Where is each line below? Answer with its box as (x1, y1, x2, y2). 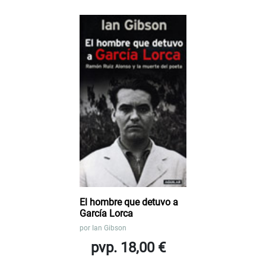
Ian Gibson (92, 223, 126, 232)
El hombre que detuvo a (80, 196, 178, 208)
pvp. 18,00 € (91, 239, 166, 256)
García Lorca (80, 207, 133, 219)
